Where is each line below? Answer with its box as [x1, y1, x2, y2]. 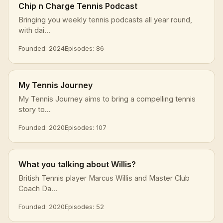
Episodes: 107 [65, 123, 107, 131]
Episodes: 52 [65, 202, 104, 211]
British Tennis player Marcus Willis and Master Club [18, 173, 190, 182]
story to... [18, 105, 51, 113]
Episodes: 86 [65, 44, 104, 52]
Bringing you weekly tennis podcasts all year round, [18, 15, 192, 24]
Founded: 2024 [18, 44, 65, 52]
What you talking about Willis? [18, 159, 136, 169]
